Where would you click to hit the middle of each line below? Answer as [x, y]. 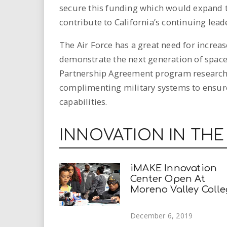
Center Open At [168, 179]
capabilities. [83, 101]
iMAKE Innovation [174, 168]
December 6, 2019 [162, 216]
